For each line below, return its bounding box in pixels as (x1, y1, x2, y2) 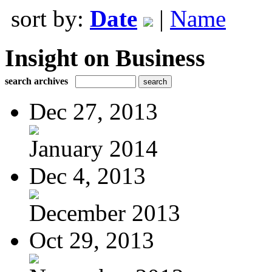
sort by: (11, 5, 90, 32)
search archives (5, 75, 68, 86)
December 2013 (29, 199, 180, 226)
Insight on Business (5, 44, 205, 72)
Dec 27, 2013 (29, 98, 158, 124)
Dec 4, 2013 (29, 162, 146, 189)
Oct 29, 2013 (29, 226, 154, 253)
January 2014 (29, 135, 158, 161)
